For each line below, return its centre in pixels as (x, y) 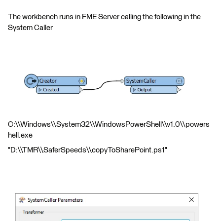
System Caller (30, 28)
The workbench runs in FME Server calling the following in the (104, 17)
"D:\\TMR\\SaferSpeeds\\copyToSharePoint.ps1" (88, 150)
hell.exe (20, 135)
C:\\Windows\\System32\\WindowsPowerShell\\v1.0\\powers (109, 124)
